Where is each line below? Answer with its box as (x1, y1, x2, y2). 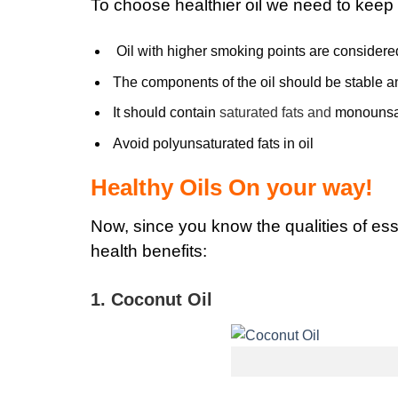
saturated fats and (215, 105, 331, 121)
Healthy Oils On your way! (91, 174, 373, 200)
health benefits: (91, 241, 207, 260)
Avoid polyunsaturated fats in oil (112, 135, 314, 151)
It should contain (112, 105, 216, 121)
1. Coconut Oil (91, 290, 212, 310)
